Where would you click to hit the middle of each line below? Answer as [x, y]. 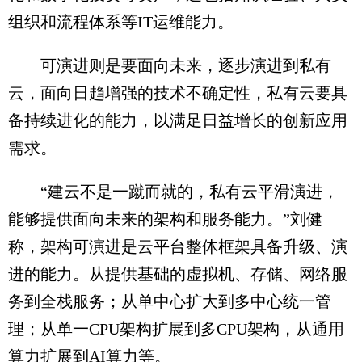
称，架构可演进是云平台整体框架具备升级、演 [178, 246]
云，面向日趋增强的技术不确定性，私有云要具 [178, 93]
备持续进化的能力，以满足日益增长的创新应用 [178, 120]
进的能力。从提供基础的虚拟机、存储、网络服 [178, 274]
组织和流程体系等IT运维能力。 [121, 22]
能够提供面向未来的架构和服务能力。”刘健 [165, 219]
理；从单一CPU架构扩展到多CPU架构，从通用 [176, 329]
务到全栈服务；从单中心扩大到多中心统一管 [170, 301]
